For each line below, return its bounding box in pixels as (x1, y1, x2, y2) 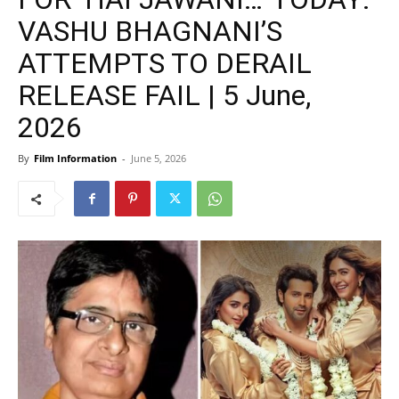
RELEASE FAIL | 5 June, (18, 78, 311, 112)
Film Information (34, 151, 117, 165)
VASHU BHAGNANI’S (18, 14, 282, 48)
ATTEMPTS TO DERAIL (18, 46, 312, 80)
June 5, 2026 (131, 151, 186, 165)
